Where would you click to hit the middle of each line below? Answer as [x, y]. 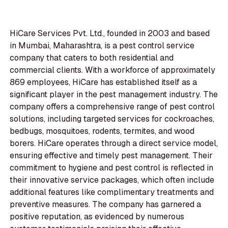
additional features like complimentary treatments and [112, 192]
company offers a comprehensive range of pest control [112, 107]
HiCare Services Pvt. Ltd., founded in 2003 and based [110, 34]
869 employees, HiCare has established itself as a [104, 82]
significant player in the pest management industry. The [114, 95]
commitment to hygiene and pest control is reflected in [112, 168]
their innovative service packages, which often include [112, 180]
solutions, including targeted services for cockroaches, [112, 119]
